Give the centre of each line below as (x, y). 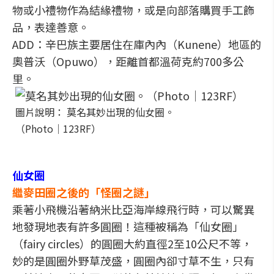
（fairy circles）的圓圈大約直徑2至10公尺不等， (132, 243)
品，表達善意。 (51, 27)
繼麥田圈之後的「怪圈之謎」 (84, 192)
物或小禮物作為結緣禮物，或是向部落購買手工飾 (133, 10)
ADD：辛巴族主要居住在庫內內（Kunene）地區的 (137, 44)
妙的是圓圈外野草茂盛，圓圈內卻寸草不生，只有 (133, 261)
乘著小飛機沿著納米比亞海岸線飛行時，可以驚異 (133, 209)
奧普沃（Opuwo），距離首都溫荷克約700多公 (128, 61)
